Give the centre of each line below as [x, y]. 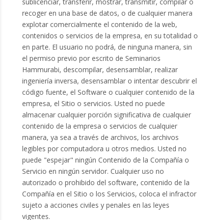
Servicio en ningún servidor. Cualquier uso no [93, 171]
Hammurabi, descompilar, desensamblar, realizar [100, 69]
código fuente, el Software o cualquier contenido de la [108, 92]
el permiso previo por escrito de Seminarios [91, 58]
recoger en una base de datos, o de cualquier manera [107, 13]
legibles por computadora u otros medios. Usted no [104, 148]
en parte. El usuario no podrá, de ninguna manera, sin [107, 47]
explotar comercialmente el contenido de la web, [99, 24]
